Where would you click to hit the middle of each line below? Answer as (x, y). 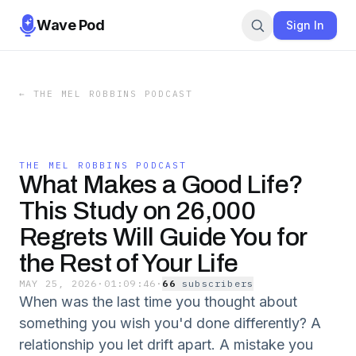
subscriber (215, 283)
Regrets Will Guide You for (163, 237)
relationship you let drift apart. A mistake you (166, 344)
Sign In (305, 25)
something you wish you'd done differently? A (170, 323)
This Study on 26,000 (137, 211)
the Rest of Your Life (129, 263)
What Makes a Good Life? (161, 185)
